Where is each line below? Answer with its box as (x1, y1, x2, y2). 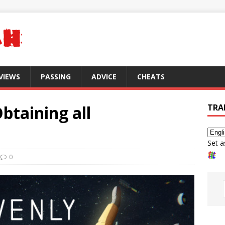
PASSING (41, 72, 71, 81)
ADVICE (91, 72, 117, 81)
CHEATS (137, 72, 165, 81)
